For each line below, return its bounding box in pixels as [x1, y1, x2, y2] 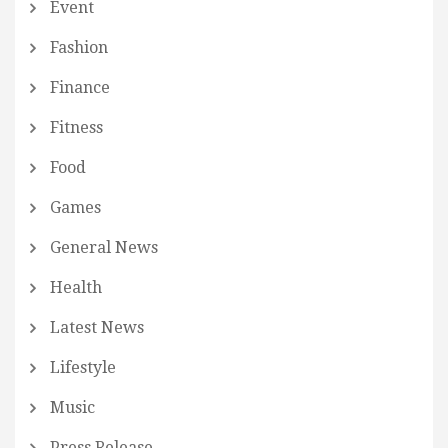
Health [50, 278, 102, 298]
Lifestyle [50, 358, 116, 378]
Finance [50, 78, 110, 98]
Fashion [50, 38, 108, 58]
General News [50, 238, 158, 258]
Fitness [50, 118, 103, 138]
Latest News [50, 318, 144, 338]
